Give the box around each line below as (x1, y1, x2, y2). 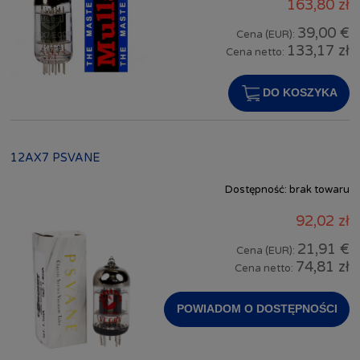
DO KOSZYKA (262, 85, 337, 99)
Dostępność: (225, 182, 287, 196)
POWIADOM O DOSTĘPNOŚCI (176, 302, 337, 316)
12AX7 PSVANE (10, 150, 100, 165)
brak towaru (289, 182, 350, 196)
